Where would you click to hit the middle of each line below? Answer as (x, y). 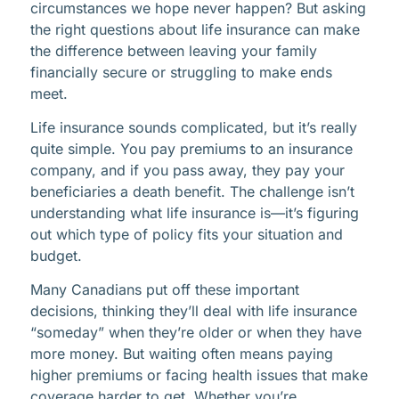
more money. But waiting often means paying (182, 354)
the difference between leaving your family (174, 50)
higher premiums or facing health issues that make (199, 375)
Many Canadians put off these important (165, 290)
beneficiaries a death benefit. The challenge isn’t (192, 191)
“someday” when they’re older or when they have (196, 333)
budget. (56, 255)
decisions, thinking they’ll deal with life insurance (194, 311)
